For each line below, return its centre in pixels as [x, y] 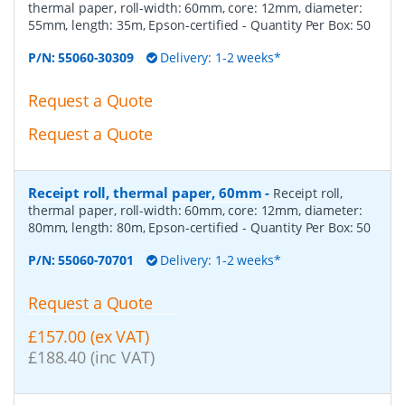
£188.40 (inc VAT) [91, 358]
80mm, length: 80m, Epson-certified [136, 228]
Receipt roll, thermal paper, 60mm [145, 193]
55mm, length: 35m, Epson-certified [136, 24]
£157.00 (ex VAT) [89, 337]
